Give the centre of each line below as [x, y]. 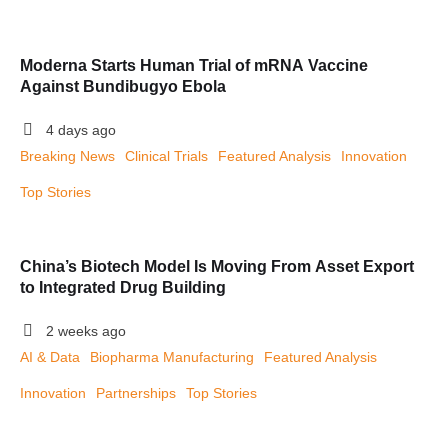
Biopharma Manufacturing [172, 357]
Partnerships [136, 393]
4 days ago [81, 130]
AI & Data [50, 357]
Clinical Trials [166, 156]
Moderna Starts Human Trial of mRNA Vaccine [194, 65]
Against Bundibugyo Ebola [123, 86]
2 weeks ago [86, 331]
